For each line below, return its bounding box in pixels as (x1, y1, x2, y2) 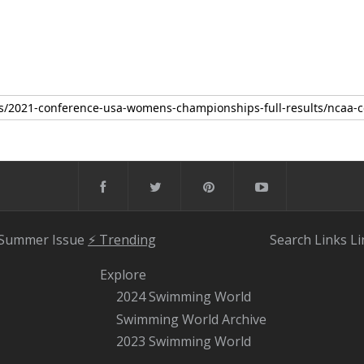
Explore (100, 265, 146, 284)
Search (270, 230, 311, 249)
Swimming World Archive (116, 310, 266, 328)
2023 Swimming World (116, 331, 251, 350)
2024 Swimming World (116, 287, 251, 305)
